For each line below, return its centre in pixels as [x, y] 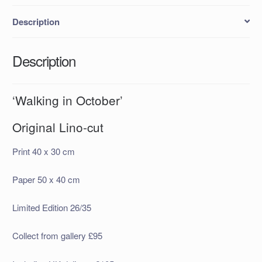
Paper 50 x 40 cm [46, 179]
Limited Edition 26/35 [51, 208]
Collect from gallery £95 [57, 236]
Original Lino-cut [58, 127]
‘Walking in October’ [67, 100]
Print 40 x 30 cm [43, 151]
